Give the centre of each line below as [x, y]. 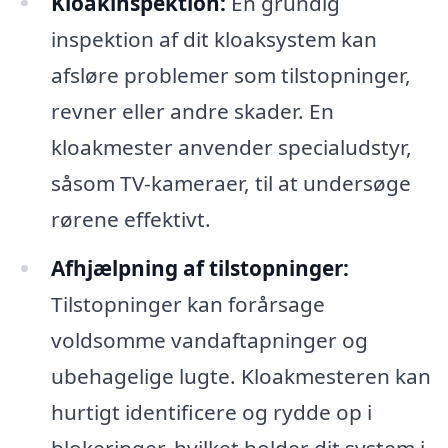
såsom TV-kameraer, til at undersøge [230, 182]
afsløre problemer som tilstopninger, [230, 74]
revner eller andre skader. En [192, 110]
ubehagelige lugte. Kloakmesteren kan [240, 376]
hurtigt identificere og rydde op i [211, 412]
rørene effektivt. [130, 218]
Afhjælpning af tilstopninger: [199, 268]
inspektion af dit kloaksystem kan [213, 38]
